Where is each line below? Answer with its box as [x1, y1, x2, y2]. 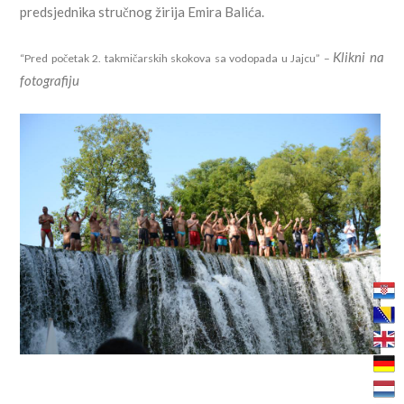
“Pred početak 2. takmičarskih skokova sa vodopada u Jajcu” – [20, 51, 334, 66]
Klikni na [333, 49, 384, 66]
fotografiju [20, 72, 80, 89]
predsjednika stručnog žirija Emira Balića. [20, 4, 265, 21]
